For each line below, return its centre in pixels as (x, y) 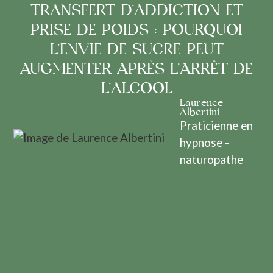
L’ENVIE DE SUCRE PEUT (136, 49)
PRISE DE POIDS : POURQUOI (136, 30)
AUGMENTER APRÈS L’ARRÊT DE (136, 69)
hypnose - (205, 142)
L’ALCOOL (136, 88)
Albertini (200, 112)
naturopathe (212, 159)
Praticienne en (217, 125)
